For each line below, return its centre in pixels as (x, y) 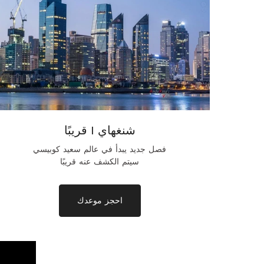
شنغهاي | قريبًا (100, 130)
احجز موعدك (100, 201)
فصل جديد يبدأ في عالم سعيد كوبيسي (100, 150)
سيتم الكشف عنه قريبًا (100, 162)
